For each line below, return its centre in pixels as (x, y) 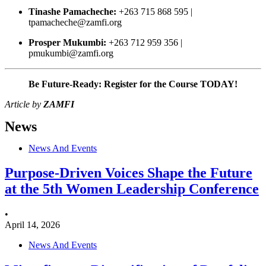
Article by (24, 104)
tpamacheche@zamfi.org (75, 22)
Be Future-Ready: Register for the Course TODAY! (133, 84)
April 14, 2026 (32, 225)
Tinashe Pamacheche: (72, 11)
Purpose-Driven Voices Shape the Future (129, 173)
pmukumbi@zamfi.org (71, 53)
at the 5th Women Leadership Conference (132, 189)
